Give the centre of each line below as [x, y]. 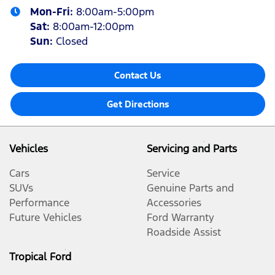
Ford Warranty [180, 217]
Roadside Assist [184, 232]
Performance [39, 202]
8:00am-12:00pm [93, 26]
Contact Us [138, 75]
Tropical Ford [40, 256]
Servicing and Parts [192, 148]
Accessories [174, 202]
